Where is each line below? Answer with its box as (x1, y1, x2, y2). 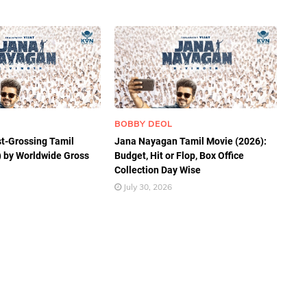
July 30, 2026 (123, 182, 173, 192)
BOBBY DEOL (114, 119, 173, 129)
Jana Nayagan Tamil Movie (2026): (114, 136, 267, 147)
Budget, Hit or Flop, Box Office (114, 150, 245, 161)
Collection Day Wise (114, 164, 201, 175)
